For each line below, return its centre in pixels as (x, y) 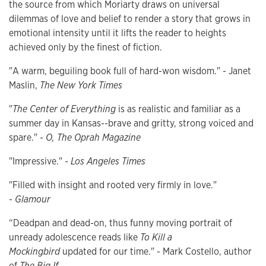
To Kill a (156, 237)
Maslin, (24, 85)
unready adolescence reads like (75, 237)
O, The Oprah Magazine (93, 138)
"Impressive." (36, 161)
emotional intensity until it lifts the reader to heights (118, 33)
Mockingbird (36, 252)
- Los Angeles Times (104, 161)
